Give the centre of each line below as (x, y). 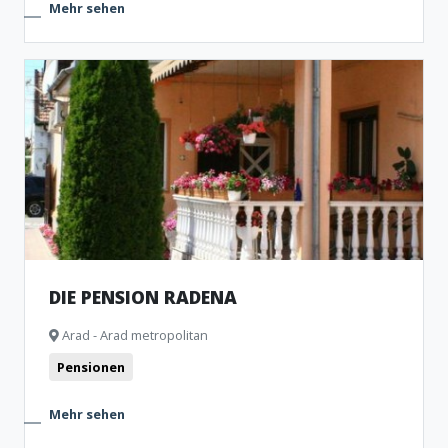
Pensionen (91, 367)
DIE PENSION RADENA (143, 297)
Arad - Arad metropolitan (133, 335)
